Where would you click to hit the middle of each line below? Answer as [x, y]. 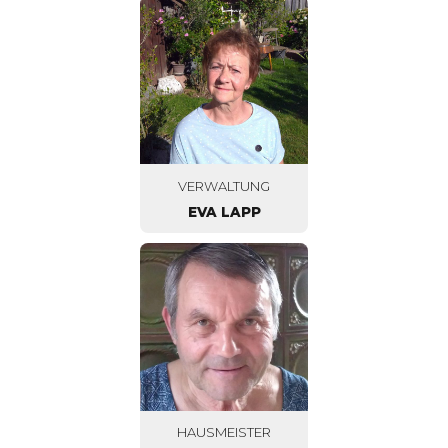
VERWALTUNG [224, 185]
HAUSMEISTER [224, 432]
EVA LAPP [224, 211]
